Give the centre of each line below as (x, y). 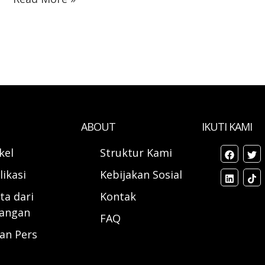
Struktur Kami (136, 153)
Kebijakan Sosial (141, 175)
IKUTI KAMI (227, 127)
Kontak (118, 197)
